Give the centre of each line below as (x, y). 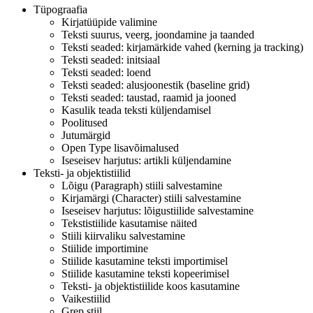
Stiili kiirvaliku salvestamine (123, 235)
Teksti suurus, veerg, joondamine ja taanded (158, 34)
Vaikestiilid (86, 298)
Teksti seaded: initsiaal (111, 59)
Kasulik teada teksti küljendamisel (136, 110)
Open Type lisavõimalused (120, 147)
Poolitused (85, 122)
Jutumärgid (86, 135)
